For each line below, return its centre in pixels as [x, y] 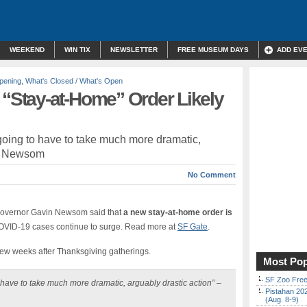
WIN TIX [77, 50]
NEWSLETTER [134, 50]
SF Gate [193, 227]
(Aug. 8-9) [282, 299]
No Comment [212, 175]
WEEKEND [27, 50]
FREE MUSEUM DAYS [213, 50]
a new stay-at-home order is [178, 212]
